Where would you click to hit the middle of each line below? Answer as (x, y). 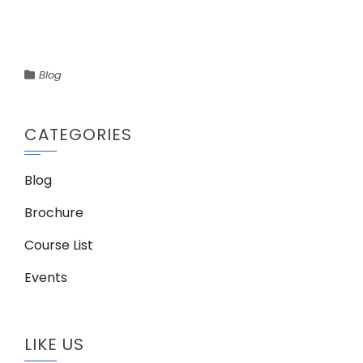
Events (46, 278)
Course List (59, 245)
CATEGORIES (78, 135)
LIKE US (54, 344)
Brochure (54, 213)
